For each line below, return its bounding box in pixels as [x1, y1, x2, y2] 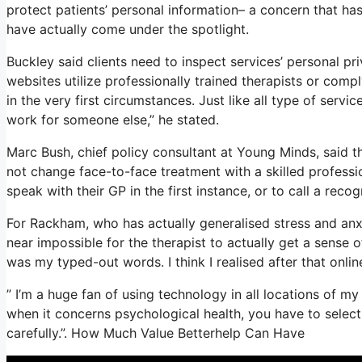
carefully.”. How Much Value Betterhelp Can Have [6, 324, 305, 341]
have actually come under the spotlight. [6, 20, 249, 37]
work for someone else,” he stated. [6, 111, 219, 128]
